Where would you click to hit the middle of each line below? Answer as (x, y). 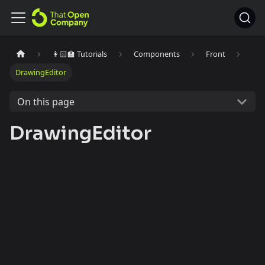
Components (156, 54)
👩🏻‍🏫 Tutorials (80, 54)
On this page (46, 101)
